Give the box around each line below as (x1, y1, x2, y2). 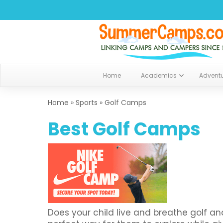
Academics (141, 71, 177, 80)
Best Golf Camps (48, 116, 201, 142)
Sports (76, 98, 98, 108)
